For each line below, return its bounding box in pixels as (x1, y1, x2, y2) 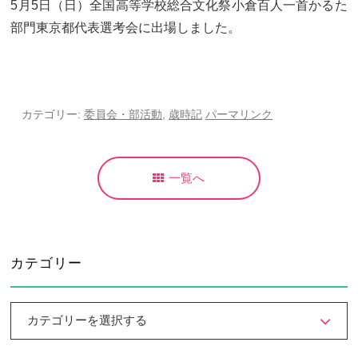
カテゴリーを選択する (27, 314, 148, 328)
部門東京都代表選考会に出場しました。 (10, 21, 241, 35)
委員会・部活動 (84, 109, 163, 121)
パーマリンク (205, 109, 273, 121)
